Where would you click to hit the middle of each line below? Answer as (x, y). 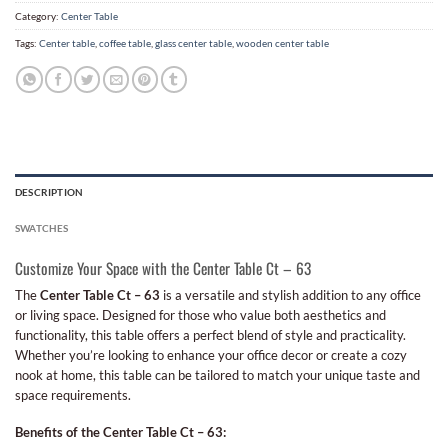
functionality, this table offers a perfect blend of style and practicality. (210, 335)
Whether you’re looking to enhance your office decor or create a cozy (211, 355)
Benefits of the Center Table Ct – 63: (120, 432)
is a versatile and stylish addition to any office (290, 295)
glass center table (193, 43)
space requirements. (73, 395)
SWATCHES (42, 227)
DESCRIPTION (49, 191)
